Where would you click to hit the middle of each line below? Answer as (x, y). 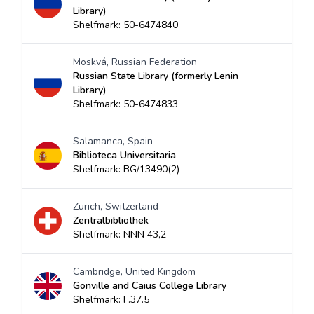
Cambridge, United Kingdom (134, 272)
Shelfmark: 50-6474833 (125, 104)
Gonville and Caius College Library (150, 286)
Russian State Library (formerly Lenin (156, 76)
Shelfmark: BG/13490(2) (126, 169)
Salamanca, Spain (113, 141)
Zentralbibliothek (111, 220)
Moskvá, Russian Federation (135, 62)
